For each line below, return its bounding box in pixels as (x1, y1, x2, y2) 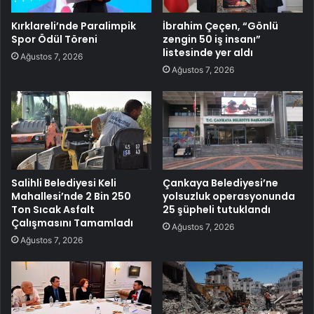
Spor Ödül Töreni (11, 32, 97, 46)
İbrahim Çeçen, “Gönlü (163, 18, 278, 33)
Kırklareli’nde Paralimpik (11, 18, 136, 33)
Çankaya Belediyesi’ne (163, 176, 278, 191)
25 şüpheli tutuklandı (163, 203, 271, 217)
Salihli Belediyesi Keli (11, 176, 116, 191)
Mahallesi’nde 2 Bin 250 (11, 189, 131, 204)
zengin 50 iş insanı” (163, 32, 261, 46)
